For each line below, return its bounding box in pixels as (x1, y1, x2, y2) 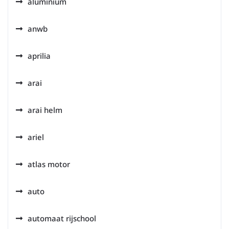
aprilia (28, 51, 51, 61)
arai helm (28, 105, 62, 115)
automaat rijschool (28, 213, 96, 223)
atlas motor (28, 159, 70, 169)
